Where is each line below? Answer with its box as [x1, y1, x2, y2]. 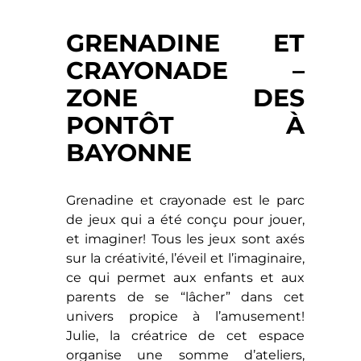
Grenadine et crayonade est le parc [66, 193, 305, 209]
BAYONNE [66, 138, 193, 168]
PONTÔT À [66, 110, 305, 141]
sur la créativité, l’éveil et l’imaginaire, [66, 251, 305, 267]
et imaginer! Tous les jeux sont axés [66, 231, 305, 247]
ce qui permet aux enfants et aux [66, 270, 305, 286]
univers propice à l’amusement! [66, 309, 305, 325]
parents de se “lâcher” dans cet [66, 289, 305, 305]
